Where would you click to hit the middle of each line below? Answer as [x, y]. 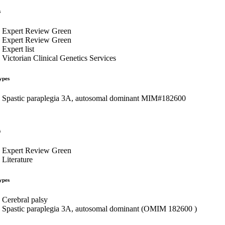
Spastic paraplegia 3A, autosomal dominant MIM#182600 [94, 98]
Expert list [18, 49]
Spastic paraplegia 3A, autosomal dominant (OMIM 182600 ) [99, 208]
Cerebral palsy [25, 199]
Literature [17, 159]
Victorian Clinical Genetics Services [59, 58]
